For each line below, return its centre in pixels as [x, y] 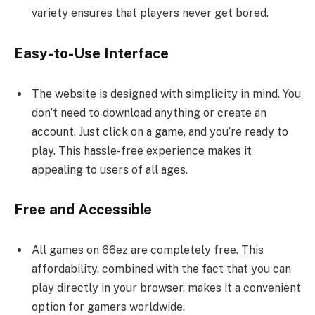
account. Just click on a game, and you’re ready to [160, 131]
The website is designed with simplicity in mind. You [166, 94]
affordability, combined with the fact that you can [161, 269]
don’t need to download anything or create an [149, 112]
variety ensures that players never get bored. [150, 13]
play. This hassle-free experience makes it [142, 150]
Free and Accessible [83, 210]
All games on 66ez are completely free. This [148, 250]
